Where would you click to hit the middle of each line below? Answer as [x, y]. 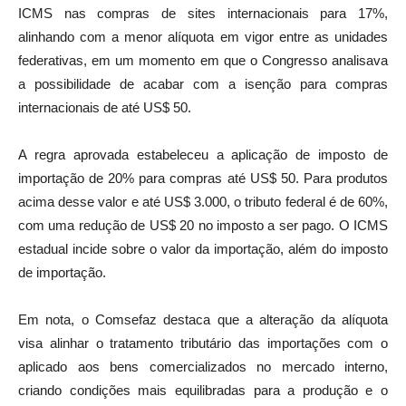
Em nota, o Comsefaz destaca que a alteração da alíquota [203, 319]
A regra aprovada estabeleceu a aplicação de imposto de [203, 154]
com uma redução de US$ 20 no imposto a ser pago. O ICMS [203, 225]
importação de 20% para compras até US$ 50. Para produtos [203, 178]
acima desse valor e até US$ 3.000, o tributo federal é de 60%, [203, 201]
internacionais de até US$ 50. [105, 107]
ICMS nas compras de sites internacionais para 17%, [203, 13]
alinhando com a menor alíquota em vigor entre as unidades [203, 36]
